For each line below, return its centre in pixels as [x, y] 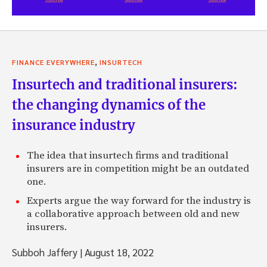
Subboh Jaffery [46, 252]
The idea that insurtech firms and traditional [128, 155]
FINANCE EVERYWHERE [53, 62]
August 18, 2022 [118, 252]
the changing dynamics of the [109, 105]
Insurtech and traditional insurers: [125, 84]
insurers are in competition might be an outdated [138, 168]
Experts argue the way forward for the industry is [139, 201]
